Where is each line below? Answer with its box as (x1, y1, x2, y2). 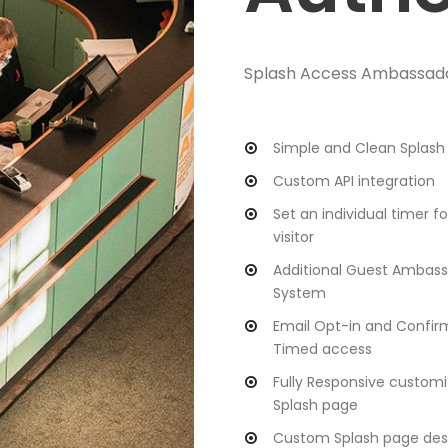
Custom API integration (273, 171, 435, 192)
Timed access (273, 339, 372, 360)
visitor (273, 227, 314, 248)
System (273, 283, 326, 304)
